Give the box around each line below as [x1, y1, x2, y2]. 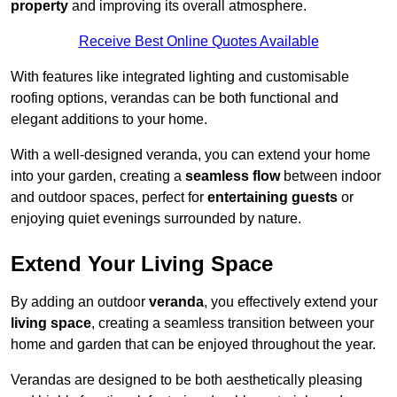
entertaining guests [207, 190, 338, 206]
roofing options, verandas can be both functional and [11, 90, 339, 106]
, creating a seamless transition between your [91, 315, 374, 331]
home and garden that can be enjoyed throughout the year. [11, 337, 376, 353]
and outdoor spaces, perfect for [11, 190, 207, 206]
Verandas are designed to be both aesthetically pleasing [11, 372, 362, 388]
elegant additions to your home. [11, 112, 207, 128]
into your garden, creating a [11, 168, 185, 184]
